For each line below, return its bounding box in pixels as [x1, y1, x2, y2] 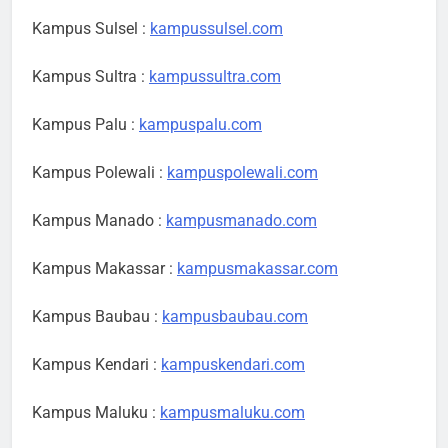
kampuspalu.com [139, 115, 262, 135]
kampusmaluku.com [160, 403, 305, 423]
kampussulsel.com [150, 19, 283, 39]
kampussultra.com [149, 67, 281, 87]
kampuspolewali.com [167, 163, 318, 183]
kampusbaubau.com [162, 307, 308, 327]
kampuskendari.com [161, 355, 305, 375]
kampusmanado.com [166, 211, 317, 231]
